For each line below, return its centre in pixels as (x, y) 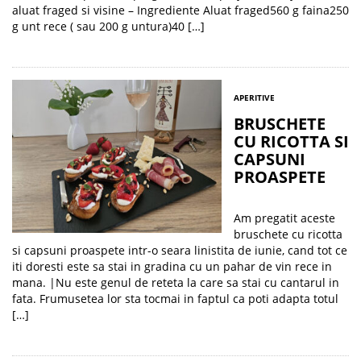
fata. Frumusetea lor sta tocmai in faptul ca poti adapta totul (175, 299)
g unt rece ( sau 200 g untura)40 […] (108, 26)
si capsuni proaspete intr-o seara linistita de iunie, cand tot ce (180, 250)
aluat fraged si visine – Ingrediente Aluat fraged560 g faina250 (180, 10)
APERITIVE (254, 98)
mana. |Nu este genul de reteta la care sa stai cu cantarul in (176, 282)
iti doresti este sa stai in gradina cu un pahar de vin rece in (172, 266)
